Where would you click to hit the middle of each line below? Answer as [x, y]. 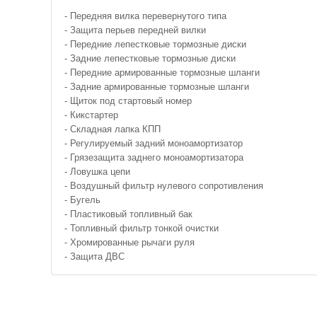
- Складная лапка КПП [113, 129]
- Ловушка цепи [97, 171]
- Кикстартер [91, 115]
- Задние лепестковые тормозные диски [150, 58]
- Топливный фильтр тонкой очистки [142, 228]
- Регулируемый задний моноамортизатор [154, 143]
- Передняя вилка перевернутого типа [145, 16]
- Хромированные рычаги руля [129, 242]
